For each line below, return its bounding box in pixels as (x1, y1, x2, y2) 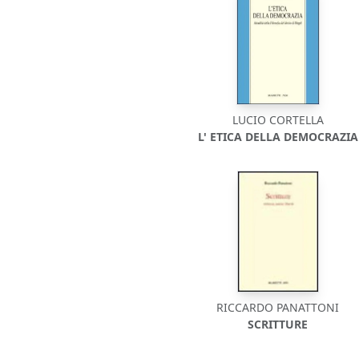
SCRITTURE (248, 317, 309, 332)
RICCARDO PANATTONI (216, 300, 340, 315)
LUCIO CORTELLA (232, 112, 324, 127)
